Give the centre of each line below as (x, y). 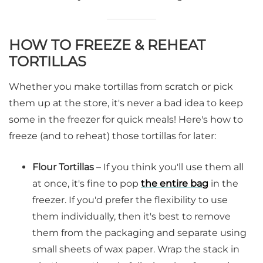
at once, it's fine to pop (87, 183)
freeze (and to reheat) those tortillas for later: (112, 136)
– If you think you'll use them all (170, 167)
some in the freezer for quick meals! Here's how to (126, 119)
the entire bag (175, 183)
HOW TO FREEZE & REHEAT (107, 45)
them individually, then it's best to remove (131, 216)
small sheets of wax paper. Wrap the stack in (136, 249)
